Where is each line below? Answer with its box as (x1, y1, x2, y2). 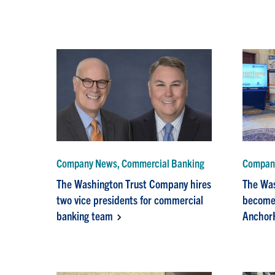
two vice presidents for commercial (56, 192, 204, 207)
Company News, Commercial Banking (56, 155, 205, 170)
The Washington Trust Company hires (56, 176, 212, 191)
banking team (56, 207, 114, 223)
